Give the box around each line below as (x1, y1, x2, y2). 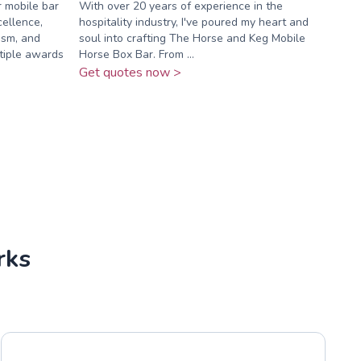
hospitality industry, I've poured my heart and (78, 14, 309, 30)
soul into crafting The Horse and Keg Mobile (78, 30, 305, 46)
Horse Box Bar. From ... (78, 46, 194, 62)
